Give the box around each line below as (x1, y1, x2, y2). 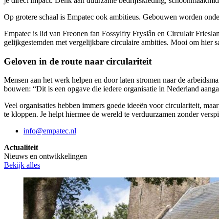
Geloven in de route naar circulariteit (4, 56, 152, 66)
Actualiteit (4, 143, 38, 152)
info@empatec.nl (23, 127, 76, 135)
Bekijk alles (4, 161, 40, 170)
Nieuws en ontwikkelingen (4, 152, 87, 161)
